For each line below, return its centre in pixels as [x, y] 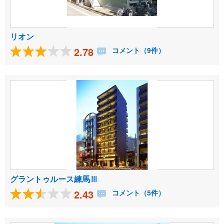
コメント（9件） [137, 50]
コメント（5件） [137, 193]
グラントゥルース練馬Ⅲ [54, 179]
